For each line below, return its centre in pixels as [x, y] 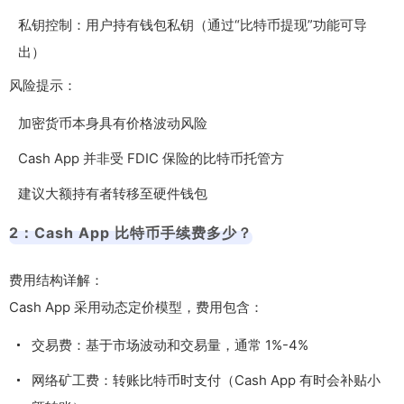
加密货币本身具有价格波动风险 [113, 123]
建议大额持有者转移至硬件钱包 [113, 193]
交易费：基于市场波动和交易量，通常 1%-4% [170, 344]
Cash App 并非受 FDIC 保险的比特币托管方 [151, 158]
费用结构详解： [56, 280]
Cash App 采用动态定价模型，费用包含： [136, 307]
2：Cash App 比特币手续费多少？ [131, 232]
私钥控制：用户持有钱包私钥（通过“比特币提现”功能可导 [193, 24]
